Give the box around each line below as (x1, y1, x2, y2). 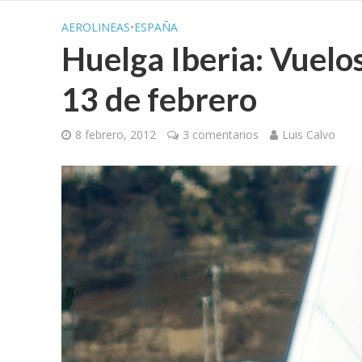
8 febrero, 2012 (74, 127, 156, 142)
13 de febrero (61, 80, 257, 119)
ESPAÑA (133, 19, 178, 35)
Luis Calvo (281, 127, 335, 142)
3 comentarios (182, 127, 259, 142)
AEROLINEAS (61, 19, 130, 35)
